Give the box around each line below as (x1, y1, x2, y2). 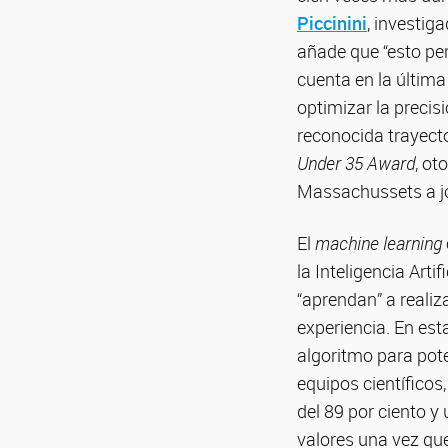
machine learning (315, 231, 442, 255)
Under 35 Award (297, 151, 415, 175)
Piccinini (297, 11, 367, 35)
